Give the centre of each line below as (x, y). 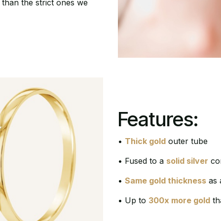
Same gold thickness (166, 180)
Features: (158, 119)
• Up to (133, 200)
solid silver (187, 161)
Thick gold (145, 141)
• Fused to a (142, 161)
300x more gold (179, 200)
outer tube (187, 141)
